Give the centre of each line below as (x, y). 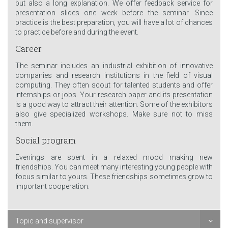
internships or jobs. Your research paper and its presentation (114, 94)
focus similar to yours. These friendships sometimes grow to (114, 176)
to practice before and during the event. (77, 32)
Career (28, 49)
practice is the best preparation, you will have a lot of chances (114, 22)
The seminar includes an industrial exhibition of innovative (114, 65)
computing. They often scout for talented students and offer (114, 85)
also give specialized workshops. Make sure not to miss (114, 114)
